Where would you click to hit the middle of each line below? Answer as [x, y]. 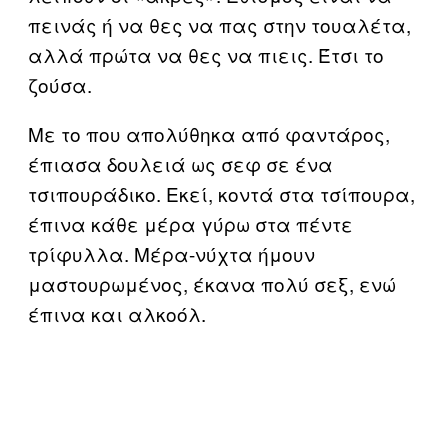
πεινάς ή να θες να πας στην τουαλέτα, [219, 24]
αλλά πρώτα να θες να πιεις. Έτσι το [206, 54]
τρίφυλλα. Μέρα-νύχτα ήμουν [171, 253]
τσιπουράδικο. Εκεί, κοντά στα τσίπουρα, [221, 193]
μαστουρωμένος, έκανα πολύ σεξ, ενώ [212, 283]
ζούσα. [60, 84]
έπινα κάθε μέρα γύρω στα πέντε [190, 223]
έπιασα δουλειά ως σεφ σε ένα [180, 163]
